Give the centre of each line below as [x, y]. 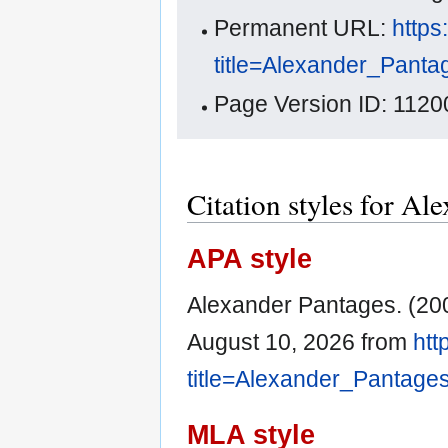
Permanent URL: [303, 28]
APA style [249, 258]
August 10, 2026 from [300, 341]
